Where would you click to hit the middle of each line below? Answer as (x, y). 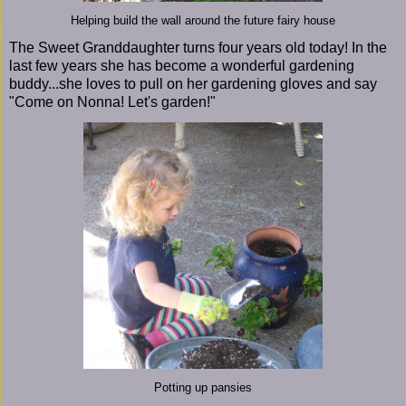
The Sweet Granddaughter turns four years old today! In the (198, 47)
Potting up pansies (203, 387)
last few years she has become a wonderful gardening (182, 65)
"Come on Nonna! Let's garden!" (112, 101)
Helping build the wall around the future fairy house (203, 20)
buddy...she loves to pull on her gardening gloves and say (193, 83)
